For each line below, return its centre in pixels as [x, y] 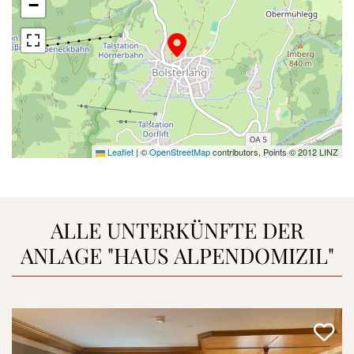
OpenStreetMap [180, 151]
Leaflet [119, 151]
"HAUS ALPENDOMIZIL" [218, 256]
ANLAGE [61, 256]
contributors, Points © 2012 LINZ [274, 151]
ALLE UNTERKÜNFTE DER [177, 230]
